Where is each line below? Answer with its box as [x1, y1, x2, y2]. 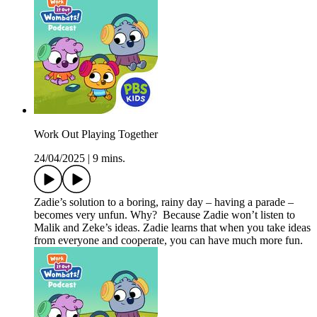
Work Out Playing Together [34, 128, 158, 141]
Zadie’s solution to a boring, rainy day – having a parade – [34, 196, 294, 209]
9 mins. [93, 152, 125, 165]
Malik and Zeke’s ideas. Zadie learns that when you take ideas [34, 221, 311, 234]
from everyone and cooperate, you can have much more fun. [34, 234, 303, 247]
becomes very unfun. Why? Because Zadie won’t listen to [34, 209, 295, 221]
